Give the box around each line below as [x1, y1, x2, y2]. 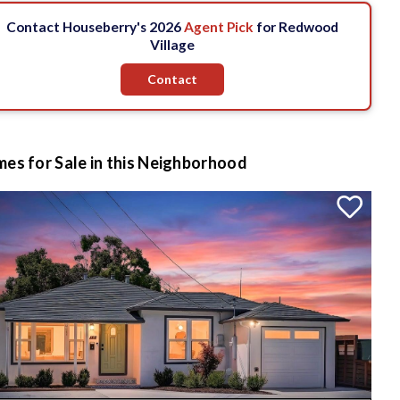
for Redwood [254, 19, 339, 35]
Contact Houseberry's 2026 [6, 19, 185, 35]
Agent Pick [184, 19, 254, 35]
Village [150, 37, 196, 53]
